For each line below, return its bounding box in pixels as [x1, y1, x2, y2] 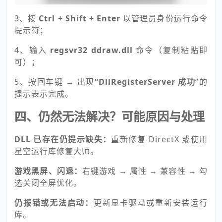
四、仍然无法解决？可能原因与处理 [14, 108, 205, 124]
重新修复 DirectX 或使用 [111, 133, 208, 145]
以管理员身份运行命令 [123, 12, 208, 24]
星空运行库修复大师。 [14, 145, 99, 157]
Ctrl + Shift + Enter [39, 12, 123, 24]
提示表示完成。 [14, 88, 73, 99]
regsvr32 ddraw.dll [47, 44, 136, 55]
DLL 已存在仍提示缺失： [14, 133, 111, 145]
